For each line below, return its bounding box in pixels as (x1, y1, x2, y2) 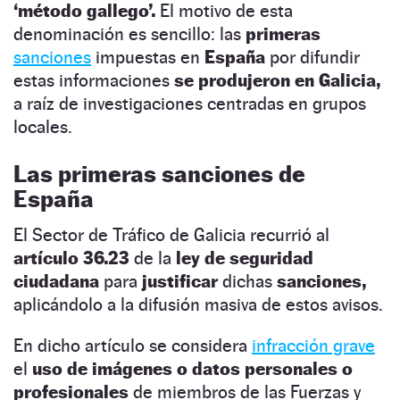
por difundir (270, 46, 360, 68)
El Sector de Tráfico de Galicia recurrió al (13, 223, 329, 246)
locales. (13, 115, 72, 137)
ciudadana (13, 270, 99, 292)
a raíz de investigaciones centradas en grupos (13, 92, 366, 114)
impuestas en (91, 46, 204, 68)
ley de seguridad (176, 246, 313, 269)
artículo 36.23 (13, 246, 129, 269)
